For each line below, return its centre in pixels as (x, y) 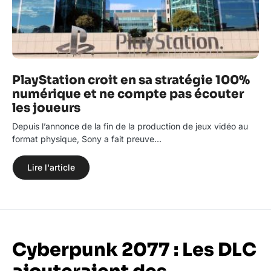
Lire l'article (51, 167)
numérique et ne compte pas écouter (128, 94)
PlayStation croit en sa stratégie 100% (131, 80)
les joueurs (46, 108)
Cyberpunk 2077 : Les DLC (134, 250)
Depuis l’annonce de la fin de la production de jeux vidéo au (130, 126)
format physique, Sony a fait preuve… (87, 139)
